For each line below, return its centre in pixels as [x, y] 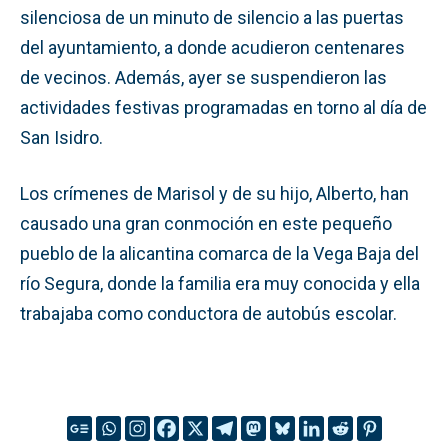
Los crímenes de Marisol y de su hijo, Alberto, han [214, 193]
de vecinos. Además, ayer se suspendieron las [203, 77]
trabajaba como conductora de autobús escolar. [208, 313]
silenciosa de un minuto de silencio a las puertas [212, 17]
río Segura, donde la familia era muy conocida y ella [220, 283]
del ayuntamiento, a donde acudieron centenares [212, 47]
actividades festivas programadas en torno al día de [223, 107]
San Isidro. [61, 137]
